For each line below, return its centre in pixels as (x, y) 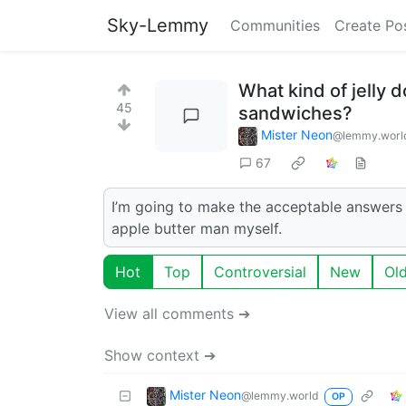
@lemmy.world (280, 395)
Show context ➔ (160, 355)
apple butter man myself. (197, 228)
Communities (275, 25)
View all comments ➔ (177, 313)
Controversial (260, 271)
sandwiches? (295, 113)
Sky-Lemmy (158, 25)
